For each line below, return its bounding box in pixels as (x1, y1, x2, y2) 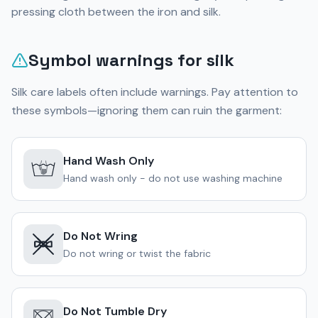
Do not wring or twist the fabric (63, 247, 211, 260)
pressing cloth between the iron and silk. (11, 4, 221, 19)
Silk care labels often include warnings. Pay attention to (11, 84, 298, 99)
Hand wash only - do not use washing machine (63, 172, 283, 185)
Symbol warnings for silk (28, 49, 234, 71)
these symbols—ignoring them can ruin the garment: (11, 103, 282, 118)
